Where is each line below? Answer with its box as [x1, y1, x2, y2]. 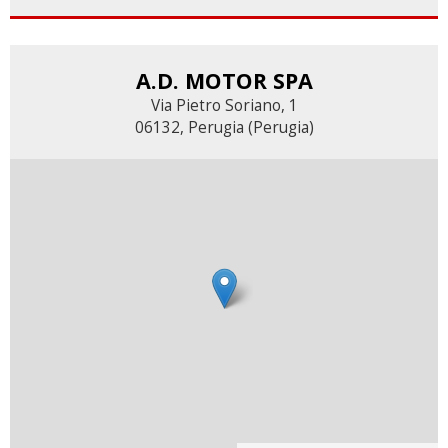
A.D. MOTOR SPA [135, 66, 313, 95]
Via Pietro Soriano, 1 [150, 95, 298, 116]
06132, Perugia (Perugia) [134, 117, 314, 138]
